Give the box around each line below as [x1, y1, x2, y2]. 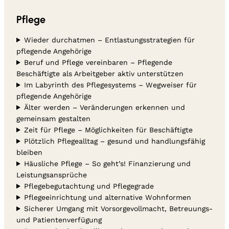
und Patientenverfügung [16, 215, 102, 224]
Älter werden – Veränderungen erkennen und [24, 103, 185, 111]
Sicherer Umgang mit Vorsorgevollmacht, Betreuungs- [24, 204, 213, 213]
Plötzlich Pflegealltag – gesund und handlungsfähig [24, 136, 205, 145]
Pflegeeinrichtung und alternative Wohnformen [24, 193, 191, 201]
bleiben [16, 148, 42, 156]
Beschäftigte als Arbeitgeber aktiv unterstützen [16, 69, 184, 78]
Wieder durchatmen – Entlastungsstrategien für [24, 35, 195, 44]
